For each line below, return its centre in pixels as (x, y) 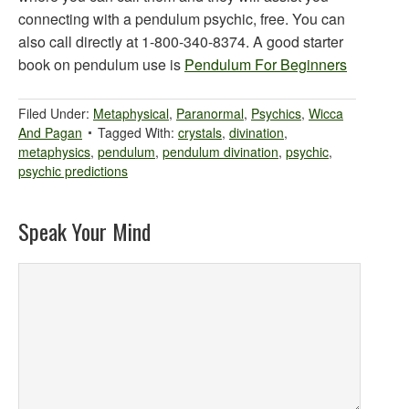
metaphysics (54, 152)
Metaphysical (131, 113)
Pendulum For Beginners (266, 64)
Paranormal (210, 113)
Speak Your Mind (84, 231)
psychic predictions (73, 171)
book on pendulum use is (101, 64)
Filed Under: (56, 113)
